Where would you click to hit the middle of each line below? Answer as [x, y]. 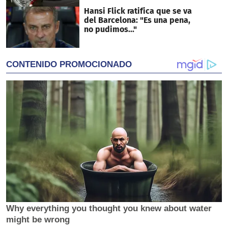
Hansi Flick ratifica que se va [138, 11]
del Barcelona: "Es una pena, [137, 20]
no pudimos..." [110, 30]
